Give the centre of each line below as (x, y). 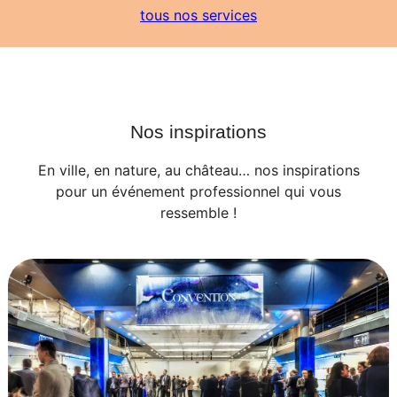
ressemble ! (198, 213)
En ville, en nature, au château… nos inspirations (198, 171)
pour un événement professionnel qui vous (198, 192)
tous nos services (198, 16)
